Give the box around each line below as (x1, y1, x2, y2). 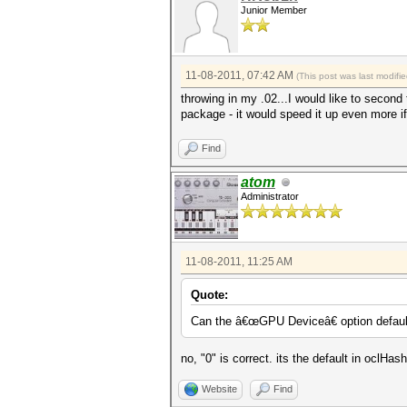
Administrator (241, 191, 299, 202)
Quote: (191, 288, 228, 302)
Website (202, 383, 237, 394)
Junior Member (241, 5, 307, 15)
